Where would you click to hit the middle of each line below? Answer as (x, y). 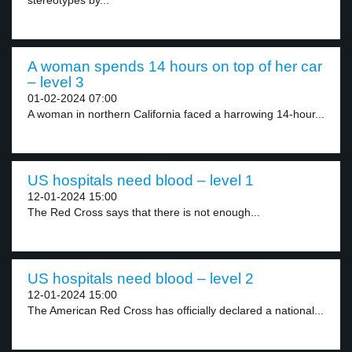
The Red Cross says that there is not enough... (144, 212)
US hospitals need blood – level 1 (141, 180)
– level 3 (56, 82)
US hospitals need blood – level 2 (141, 279)
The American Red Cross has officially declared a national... (176, 310)
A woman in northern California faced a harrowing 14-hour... (176, 114)
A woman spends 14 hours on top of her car (175, 66)
